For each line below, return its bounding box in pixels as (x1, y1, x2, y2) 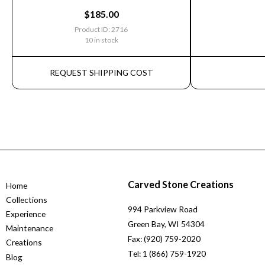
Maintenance (6, 223, 53, 234)
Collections (6, 195, 47, 205)
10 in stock (84, 35, 118, 45)
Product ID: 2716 (75, 25, 128, 34)
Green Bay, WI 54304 (127, 218, 205, 229)
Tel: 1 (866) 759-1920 (127, 248, 206, 258)
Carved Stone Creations (127, 179, 234, 190)
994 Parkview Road (127, 203, 198, 214)
